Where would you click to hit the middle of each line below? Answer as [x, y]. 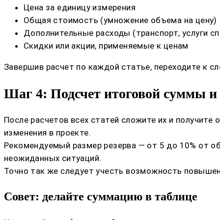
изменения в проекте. [47, 132]
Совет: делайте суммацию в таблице [101, 196]
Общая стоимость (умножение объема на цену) [120, 20]
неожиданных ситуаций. [53, 158]
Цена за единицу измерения [80, 8]
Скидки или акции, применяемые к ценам [106, 46]
